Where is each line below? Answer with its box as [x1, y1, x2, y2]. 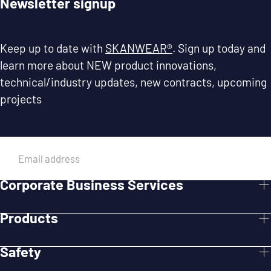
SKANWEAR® [105, 41, 172, 55]
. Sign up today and [172, 41, 266, 55]
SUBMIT [17, 195, 56, 206]
